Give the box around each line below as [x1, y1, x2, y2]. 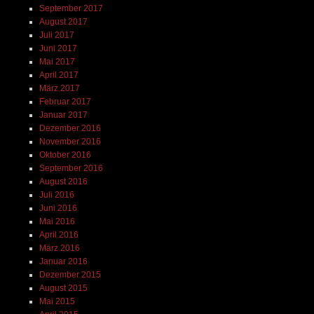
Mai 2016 [39, 216, 75, 226]
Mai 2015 [39, 296, 75, 306]
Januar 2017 [39, 109, 88, 120]
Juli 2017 [39, 29, 74, 40]
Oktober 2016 [39, 149, 91, 160]
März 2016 [39, 243, 80, 253]
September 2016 [39, 163, 103, 173]
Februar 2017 [39, 96, 91, 107]
